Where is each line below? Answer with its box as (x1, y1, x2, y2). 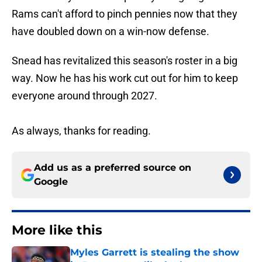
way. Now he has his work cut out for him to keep (12, 72, 238, 85)
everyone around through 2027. (12, 89, 157, 102)
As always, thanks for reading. (12, 125, 151, 137)
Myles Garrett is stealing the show (70, 247, 239, 258)
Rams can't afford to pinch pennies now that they (12, 8, 237, 20)
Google (34, 176, 68, 188)
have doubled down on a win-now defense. (12, 25, 209, 38)
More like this (12, 222, 102, 239)
